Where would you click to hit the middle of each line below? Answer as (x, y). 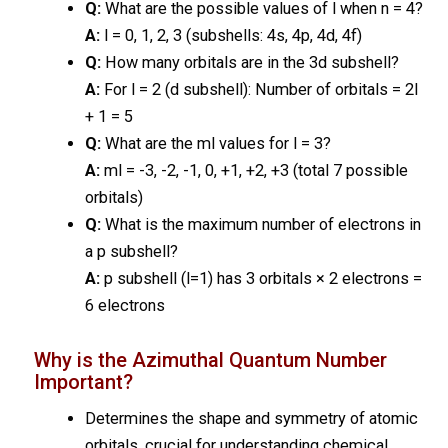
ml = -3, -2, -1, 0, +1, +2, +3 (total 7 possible (253, 170)
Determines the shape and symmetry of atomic (251, 418)
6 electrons (124, 305)
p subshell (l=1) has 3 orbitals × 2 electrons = (260, 278)
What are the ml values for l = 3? (215, 143)
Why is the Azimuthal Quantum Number (210, 359)
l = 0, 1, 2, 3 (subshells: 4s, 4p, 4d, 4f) (230, 35)
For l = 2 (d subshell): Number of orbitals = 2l (258, 89)
